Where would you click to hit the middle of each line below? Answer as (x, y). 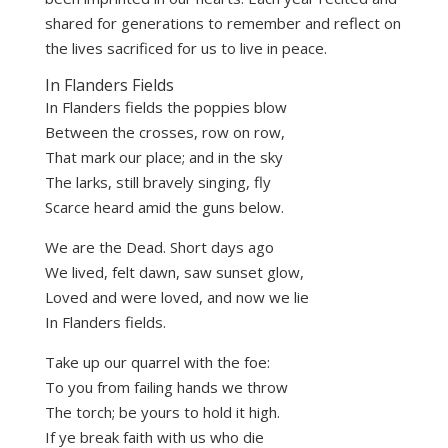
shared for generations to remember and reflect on (222, 23)
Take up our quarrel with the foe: (157, 362)
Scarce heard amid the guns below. (164, 207)
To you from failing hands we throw (166, 387)
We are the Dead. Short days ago (159, 247)
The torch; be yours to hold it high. (162, 412)
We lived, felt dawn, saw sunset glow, (174, 272)
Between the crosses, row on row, (164, 132)
